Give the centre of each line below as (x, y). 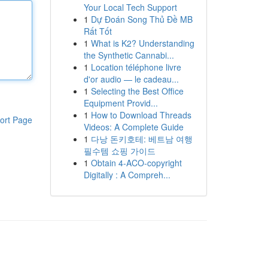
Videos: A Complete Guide (133, 127)
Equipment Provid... (121, 103)
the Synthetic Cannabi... (129, 55)
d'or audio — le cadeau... (131, 79)
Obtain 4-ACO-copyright (136, 163)
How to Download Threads (141, 115)
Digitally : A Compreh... (127, 175)
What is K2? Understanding (142, 43)
